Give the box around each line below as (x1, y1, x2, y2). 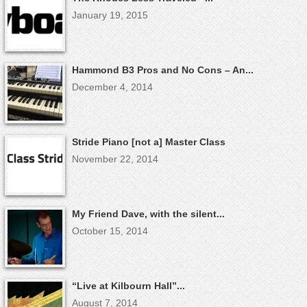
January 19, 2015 (71, 9, 148, 21)
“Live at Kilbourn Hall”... (71, 280, 185, 291)
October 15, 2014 (71, 225, 148, 236)
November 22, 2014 (71, 153, 158, 164)
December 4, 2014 (71, 81, 153, 93)
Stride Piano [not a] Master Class (71, 136, 225, 147)
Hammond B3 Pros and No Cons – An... (71, 64, 254, 75)
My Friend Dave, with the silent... (71, 208, 225, 219)
